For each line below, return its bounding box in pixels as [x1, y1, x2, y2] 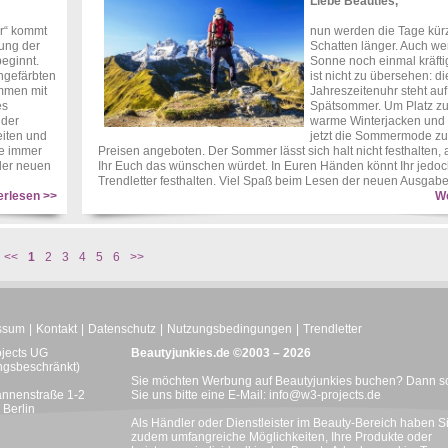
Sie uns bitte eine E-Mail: [131, 388, 269, 402]
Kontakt [36, 322, 77, 336]
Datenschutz [88, 322, 156, 336]
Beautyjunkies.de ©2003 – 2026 [131, 346, 311, 360]
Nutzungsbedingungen [167, 322, 292, 336]
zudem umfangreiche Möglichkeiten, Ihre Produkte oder [131, 430, 432, 444]
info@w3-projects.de [269, 388, 381, 402]
